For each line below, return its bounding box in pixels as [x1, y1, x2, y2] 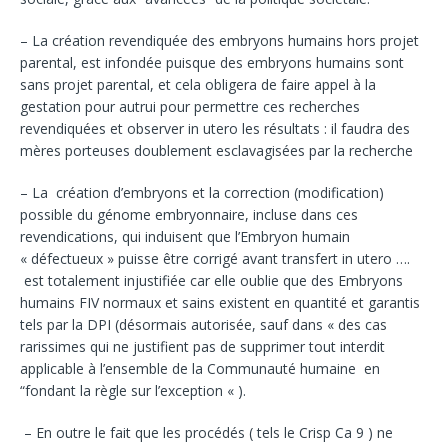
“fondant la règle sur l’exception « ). [20, 380, 246, 400]
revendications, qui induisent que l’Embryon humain [20, 226, 350, 246]
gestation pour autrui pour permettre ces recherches [20, 96, 360, 116]
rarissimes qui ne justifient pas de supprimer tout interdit [20, 336, 385, 356]
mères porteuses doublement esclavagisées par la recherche [20, 140, 413, 160]
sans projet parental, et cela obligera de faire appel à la [20, 74, 376, 94]
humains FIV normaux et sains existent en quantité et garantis [20, 292, 420, 312]
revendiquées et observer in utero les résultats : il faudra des [20, 118, 410, 138]
